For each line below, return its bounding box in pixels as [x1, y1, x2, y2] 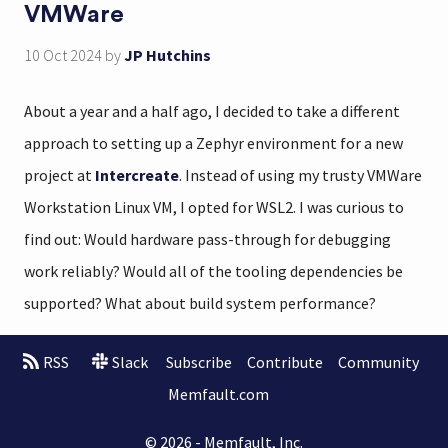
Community [337, 351, 419, 372]
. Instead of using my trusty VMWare [179, 165, 422, 185]
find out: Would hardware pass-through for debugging [24, 229, 391, 249]
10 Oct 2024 [24, 45, 102, 65]
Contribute [246, 351, 323, 372]
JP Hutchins [124, 45, 211, 65]
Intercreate [95, 165, 179, 185]
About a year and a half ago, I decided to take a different [24, 101, 400, 121]
